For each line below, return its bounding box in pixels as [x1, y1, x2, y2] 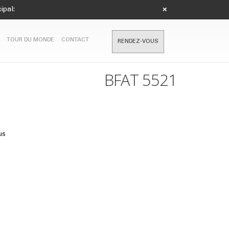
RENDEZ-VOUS [118, 39, 158, 44]
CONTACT [61, 37, 89, 43]
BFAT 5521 [104, 69, 177, 90]
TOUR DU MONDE [7, 37, 54, 43]
